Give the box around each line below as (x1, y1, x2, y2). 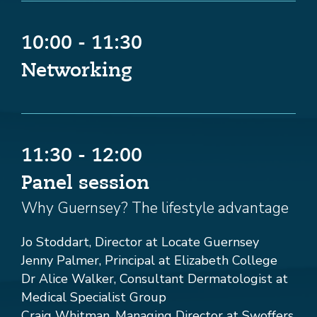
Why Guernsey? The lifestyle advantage (21, 198, 289, 219)
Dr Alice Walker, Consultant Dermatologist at (21, 270, 288, 288)
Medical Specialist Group (21, 289, 166, 306)
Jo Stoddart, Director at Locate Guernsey (21, 234, 259, 251)
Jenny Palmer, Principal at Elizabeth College (21, 252, 277, 270)
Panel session (21, 174, 149, 194)
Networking (21, 62, 132, 81)
